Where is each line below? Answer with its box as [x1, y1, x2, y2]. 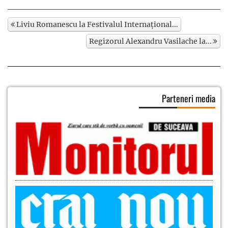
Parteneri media [162, 91, 215, 105]
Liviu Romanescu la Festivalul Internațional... [15, 19, 178, 29]
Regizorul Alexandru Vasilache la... [89, 36, 213, 46]
